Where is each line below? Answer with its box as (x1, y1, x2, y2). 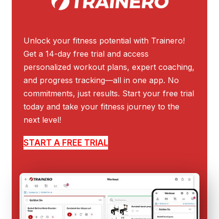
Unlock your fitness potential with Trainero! (23, 35, 185, 45)
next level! (23, 114, 61, 125)
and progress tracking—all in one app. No (23, 75, 179, 85)
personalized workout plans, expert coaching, (23, 62, 195, 72)
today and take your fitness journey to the (23, 101, 179, 111)
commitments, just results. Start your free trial (23, 88, 194, 98)
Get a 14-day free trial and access (23, 48, 149, 59)
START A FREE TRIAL (23, 137, 108, 148)
